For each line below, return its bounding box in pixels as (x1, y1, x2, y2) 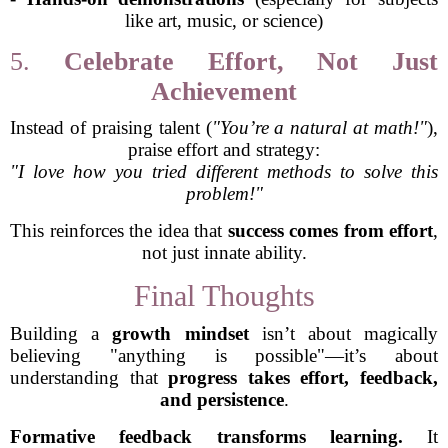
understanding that (10, 367, 169, 388)
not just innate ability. (141, 242, 307, 263)
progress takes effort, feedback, (168, 367, 439, 388)
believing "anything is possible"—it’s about (10, 345, 438, 366)
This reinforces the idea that (10, 220, 228, 241)
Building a (10, 323, 113, 344)
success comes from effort (227, 220, 433, 241)
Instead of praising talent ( (10, 117, 212, 138)
